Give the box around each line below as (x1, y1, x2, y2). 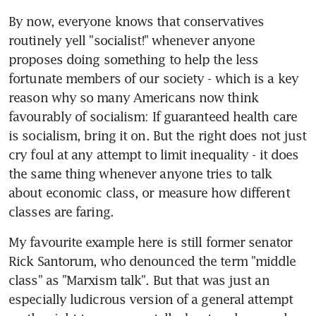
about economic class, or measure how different (8, 184, 290, 200)
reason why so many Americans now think (8, 89, 258, 105)
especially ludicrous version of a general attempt (8, 291, 293, 307)
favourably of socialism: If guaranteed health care (8, 108, 298, 124)
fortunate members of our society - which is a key (8, 70, 298, 86)
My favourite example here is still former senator (8, 233, 292, 250)
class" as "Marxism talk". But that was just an (8, 272, 269, 288)
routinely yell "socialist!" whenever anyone (8, 32, 255, 48)
